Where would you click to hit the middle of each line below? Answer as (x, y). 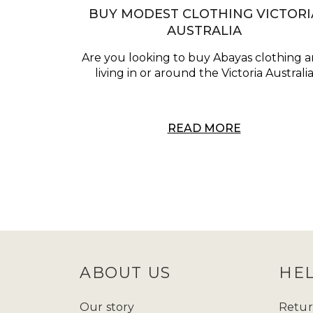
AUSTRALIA (204, 31)
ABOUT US (125, 273)
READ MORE (204, 129)
